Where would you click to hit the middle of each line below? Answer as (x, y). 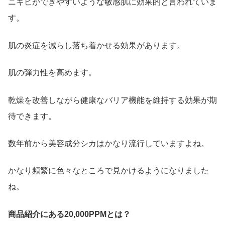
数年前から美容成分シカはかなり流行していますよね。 (108, 143)
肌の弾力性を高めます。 (52, 73)
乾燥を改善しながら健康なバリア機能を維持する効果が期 (113, 100)
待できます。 (32, 116)
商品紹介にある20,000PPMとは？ (69, 214)
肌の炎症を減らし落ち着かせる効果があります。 (96, 45)
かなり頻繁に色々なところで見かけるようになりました (108, 171)
